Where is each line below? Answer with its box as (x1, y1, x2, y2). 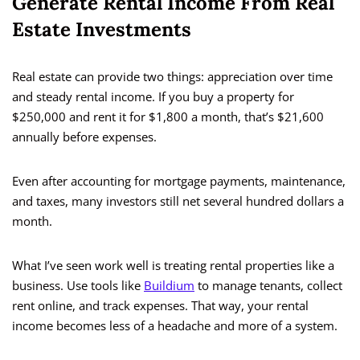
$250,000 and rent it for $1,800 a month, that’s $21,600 (12, 108, 324, 125)
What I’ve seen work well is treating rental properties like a (12, 257, 334, 274)
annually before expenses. (12, 129, 157, 145)
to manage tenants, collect (194, 277, 342, 294)
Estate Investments (12, 17, 191, 43)
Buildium (144, 277, 194, 294)
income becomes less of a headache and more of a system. (12, 317, 337, 334)
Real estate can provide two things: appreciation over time (12, 68, 333, 85)
